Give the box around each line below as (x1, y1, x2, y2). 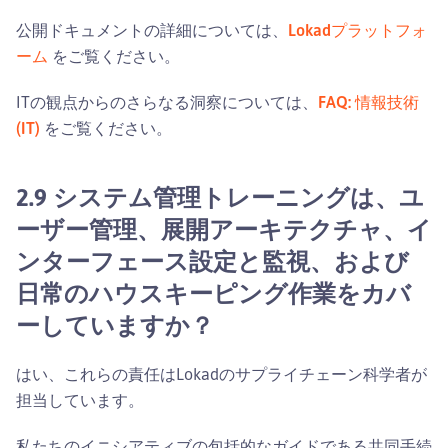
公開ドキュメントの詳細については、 (16, 19, 288, 40)
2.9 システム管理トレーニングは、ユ (16, 181, 424, 212)
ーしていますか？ (16, 309, 214, 340)
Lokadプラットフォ (288, 19, 427, 40)
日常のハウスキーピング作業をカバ (16, 277, 411, 308)
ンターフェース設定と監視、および (16, 245, 409, 276)
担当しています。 (16, 389, 144, 410)
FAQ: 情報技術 (318, 91, 419, 112)
